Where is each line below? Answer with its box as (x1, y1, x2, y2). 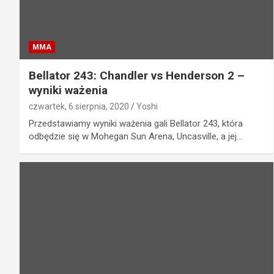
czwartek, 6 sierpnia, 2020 (29, 101, 129, 111)
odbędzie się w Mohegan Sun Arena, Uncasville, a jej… (29, 130, 242, 142)
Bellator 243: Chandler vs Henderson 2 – (29, 68, 245, 83)
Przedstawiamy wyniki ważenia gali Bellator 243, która (29, 117, 243, 129)
